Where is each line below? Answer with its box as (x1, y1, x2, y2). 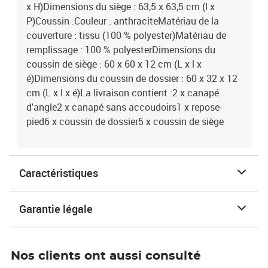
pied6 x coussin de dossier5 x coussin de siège (26, 115, 224, 128)
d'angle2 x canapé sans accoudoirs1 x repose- (26, 100, 222, 114)
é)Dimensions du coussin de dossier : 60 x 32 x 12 (26, 72, 237, 85)
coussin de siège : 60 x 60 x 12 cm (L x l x (26, 57, 202, 71)
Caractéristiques (19, 166, 98, 180)
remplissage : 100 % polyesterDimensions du (26, 43, 215, 56)
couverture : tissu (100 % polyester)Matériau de (26, 29, 226, 42)
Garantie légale (19, 202, 93, 216)
